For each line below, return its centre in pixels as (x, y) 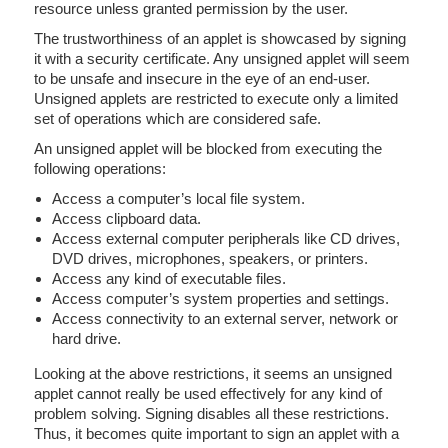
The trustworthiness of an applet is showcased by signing (220, 38)
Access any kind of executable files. (169, 278)
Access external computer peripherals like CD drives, (226, 238)
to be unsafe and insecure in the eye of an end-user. (202, 78)
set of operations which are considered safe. (177, 118)
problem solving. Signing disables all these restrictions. (211, 413)
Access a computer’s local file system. (178, 198)
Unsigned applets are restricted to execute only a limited (216, 98)
